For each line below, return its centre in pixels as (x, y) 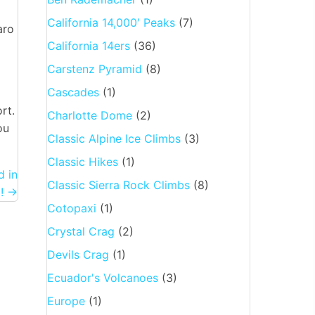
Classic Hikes (82, 161)
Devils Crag (78, 254)
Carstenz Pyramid (94, 69)
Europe (66, 301)
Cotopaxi (71, 208)
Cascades (73, 92)
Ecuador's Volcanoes (102, 277)
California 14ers (88, 45)
